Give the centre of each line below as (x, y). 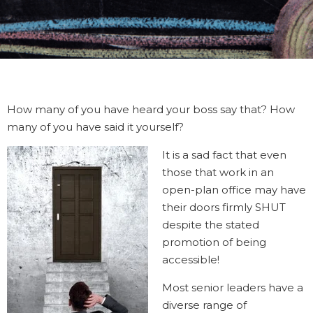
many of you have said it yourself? (95, 127)
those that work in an (218, 172)
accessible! (191, 260)
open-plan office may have (234, 190)
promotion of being (214, 242)
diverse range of (204, 305)
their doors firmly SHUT (224, 207)
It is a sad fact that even (224, 155)
